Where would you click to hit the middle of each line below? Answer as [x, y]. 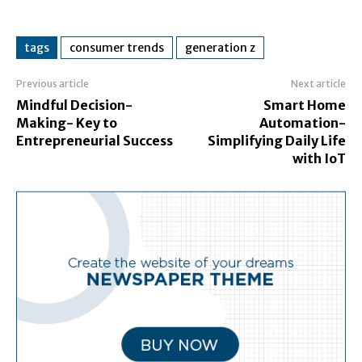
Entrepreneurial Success [95, 141]
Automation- [302, 123]
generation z [220, 48]
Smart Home [304, 105]
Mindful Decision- [74, 105]
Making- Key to [67, 123]
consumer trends [117, 48]
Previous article [53, 84]
